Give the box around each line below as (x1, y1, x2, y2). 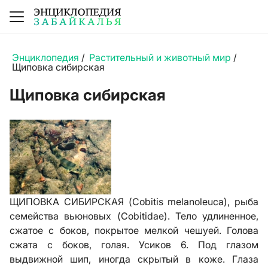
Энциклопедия (12, 51, 79, 63)
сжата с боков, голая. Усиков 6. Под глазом (10, 239, 258, 251)
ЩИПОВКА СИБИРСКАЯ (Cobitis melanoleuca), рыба (10, 196, 258, 208)
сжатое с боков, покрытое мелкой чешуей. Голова (10, 224, 258, 236)
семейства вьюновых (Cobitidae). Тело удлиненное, (10, 210, 258, 222)
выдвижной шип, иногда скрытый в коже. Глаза (10, 253, 258, 265)
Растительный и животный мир (89, 51, 231, 63)
